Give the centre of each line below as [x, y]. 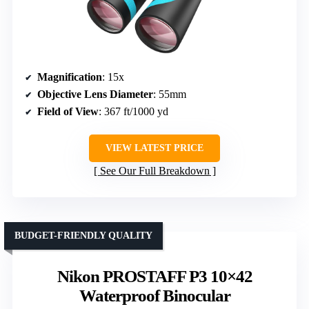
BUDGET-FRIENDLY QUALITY [83, 235]
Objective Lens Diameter [95, 94]
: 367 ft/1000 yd [133, 111]
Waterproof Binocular [154, 295]
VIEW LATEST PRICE [154, 148]
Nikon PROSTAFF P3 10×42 [154, 276]
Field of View [68, 111]
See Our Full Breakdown [154, 170]
